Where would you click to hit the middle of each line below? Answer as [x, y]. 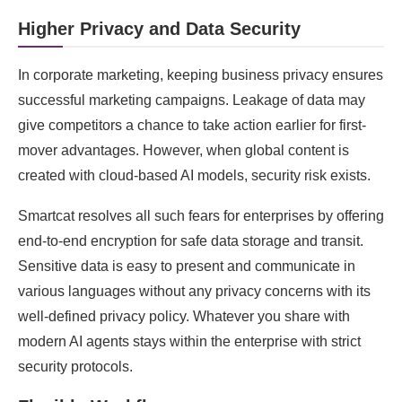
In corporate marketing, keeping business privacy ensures [201, 75]
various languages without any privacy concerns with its [194, 291]
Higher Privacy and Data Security [159, 29]
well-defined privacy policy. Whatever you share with [184, 316]
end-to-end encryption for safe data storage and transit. [191, 241]
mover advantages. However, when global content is [184, 150]
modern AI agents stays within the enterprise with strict [189, 341]
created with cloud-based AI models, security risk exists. [196, 175]
